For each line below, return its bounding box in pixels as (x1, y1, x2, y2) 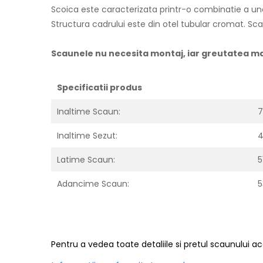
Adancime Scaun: (57, 177, 129, 190)
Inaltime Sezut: (57, 129, 117, 141)
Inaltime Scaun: (57, 105, 120, 117)
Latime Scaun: (57, 153, 115, 166)
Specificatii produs (57, 81, 142, 93)
